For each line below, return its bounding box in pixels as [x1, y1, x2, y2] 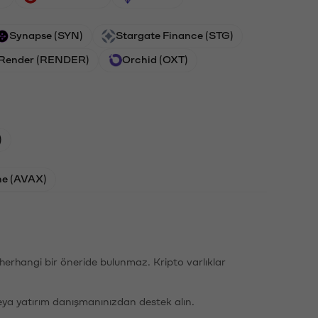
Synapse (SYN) [9, 29, 83, 40]
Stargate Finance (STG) [116, 29, 234, 40]
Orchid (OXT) [122, 53, 188, 64]
